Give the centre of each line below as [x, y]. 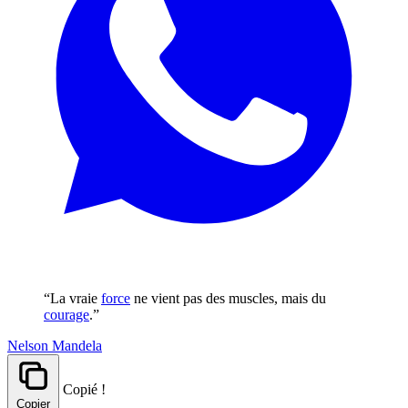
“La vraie [72, 298]
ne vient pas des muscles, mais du [228, 298]
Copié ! [84, 389]
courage [66, 314]
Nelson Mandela [55, 345]
